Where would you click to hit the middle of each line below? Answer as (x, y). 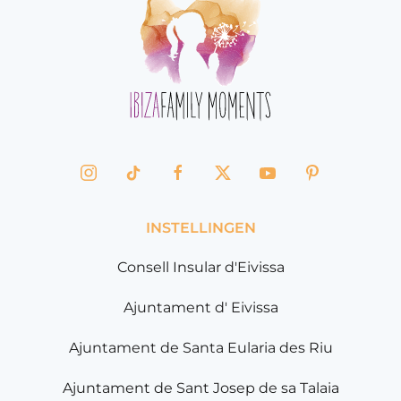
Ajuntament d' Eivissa (200, 308)
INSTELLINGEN (200, 228)
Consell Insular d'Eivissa (200, 268)
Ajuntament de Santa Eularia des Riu (200, 348)
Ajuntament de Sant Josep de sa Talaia (200, 388)
